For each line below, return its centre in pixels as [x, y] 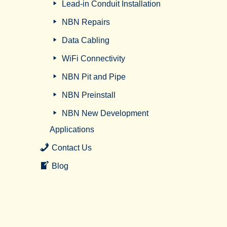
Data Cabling [85, 40]
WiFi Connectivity [93, 59]
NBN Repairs [86, 22]
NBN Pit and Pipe [93, 77]
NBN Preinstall [88, 95]
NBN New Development [105, 113]
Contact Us [71, 148]
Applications [72, 129]
